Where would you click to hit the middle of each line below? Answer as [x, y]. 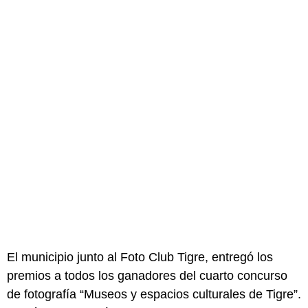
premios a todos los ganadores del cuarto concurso [147, 275]
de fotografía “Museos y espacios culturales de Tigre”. [154, 294]
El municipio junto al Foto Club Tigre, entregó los [140, 257]
